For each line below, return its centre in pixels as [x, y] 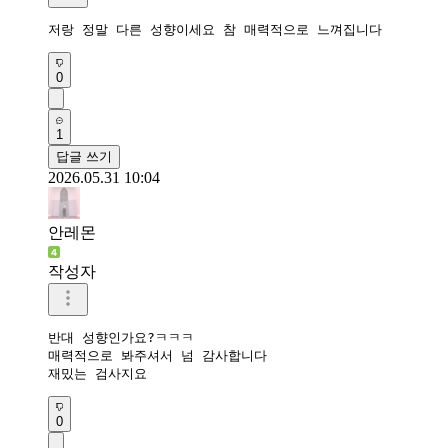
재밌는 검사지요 [97, 373]
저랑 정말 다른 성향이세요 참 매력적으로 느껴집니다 [215, 29]
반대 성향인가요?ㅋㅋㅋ [121, 337]
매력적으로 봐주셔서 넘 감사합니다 [157, 355]
